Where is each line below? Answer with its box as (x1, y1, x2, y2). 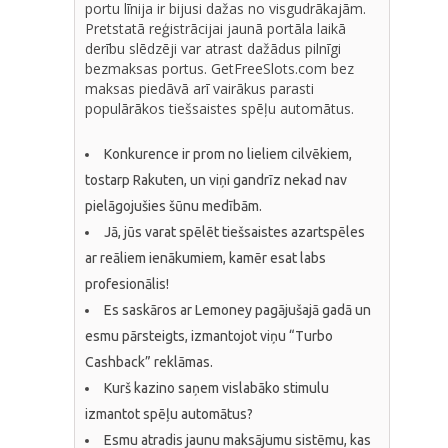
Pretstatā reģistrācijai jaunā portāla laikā (85, 18, 346, 38)
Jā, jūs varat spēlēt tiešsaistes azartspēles (104, 223, 365, 240)
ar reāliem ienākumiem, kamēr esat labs (85, 249, 326, 266)
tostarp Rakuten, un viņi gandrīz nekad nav (85, 171, 347, 188)
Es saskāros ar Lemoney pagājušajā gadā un (104, 301, 371, 318)
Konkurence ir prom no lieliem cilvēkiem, (104, 145, 352, 162)
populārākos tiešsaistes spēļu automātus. (85, 98, 354, 118)
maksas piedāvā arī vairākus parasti (85, 78, 314, 98)
